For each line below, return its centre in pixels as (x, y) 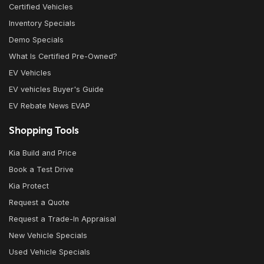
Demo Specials (36, 40)
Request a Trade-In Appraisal (62, 219)
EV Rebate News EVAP (49, 106)
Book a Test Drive (41, 170)
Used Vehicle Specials (49, 252)
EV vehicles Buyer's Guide (56, 90)
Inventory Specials (42, 24)
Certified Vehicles (41, 7)
